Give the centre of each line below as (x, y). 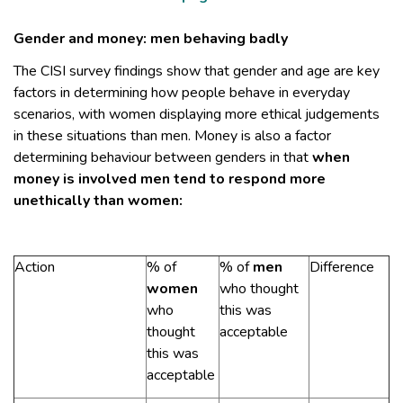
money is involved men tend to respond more (170, 179)
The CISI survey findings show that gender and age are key (197, 72)
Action (35, 268)
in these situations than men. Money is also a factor (172, 136)
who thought (259, 289)
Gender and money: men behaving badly (151, 38)
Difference (342, 268)
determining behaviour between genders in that (163, 158)
